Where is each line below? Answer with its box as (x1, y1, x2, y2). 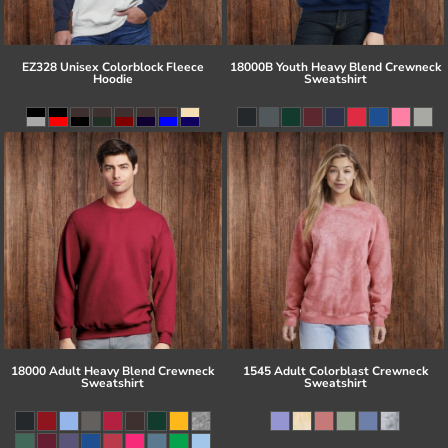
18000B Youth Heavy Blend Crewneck (229, 58, 441, 75)
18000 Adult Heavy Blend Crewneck (11, 363, 215, 380)
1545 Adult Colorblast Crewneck (242, 363, 428, 380)
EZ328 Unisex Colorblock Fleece (21, 58, 204, 75)
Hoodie (92, 70, 133, 87)
